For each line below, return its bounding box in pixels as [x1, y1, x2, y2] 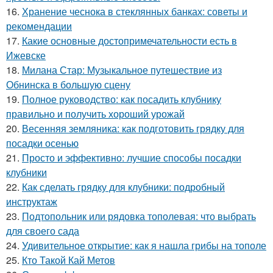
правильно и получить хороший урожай [6, 107, 185, 121]
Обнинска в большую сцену [6, 77, 130, 92]
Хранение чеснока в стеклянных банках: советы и [22, 4, 247, 19]
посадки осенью [6, 136, 79, 151]
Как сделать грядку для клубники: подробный [22, 180, 225, 194]
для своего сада [6, 224, 79, 238]
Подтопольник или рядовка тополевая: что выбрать [22, 209, 256, 224]
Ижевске [6, 48, 46, 63]
